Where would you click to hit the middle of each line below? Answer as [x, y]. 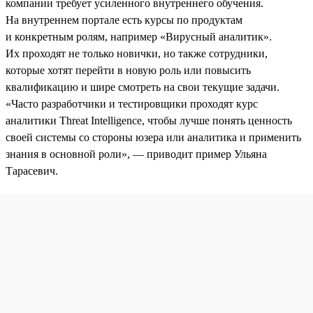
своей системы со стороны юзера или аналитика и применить [153, 137]
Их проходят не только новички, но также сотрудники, [137, 53]
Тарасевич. [32, 170]
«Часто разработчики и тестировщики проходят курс [132, 103]
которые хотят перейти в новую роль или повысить [128, 70]
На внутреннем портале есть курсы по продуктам [124, 20]
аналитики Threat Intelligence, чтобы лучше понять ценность [149, 120]
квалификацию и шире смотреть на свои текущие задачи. [143, 87]
